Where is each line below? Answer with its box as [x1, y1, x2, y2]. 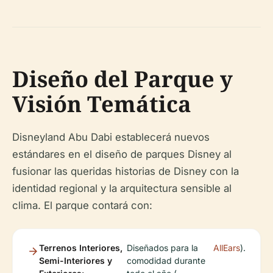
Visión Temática [12, 89, 191, 119]
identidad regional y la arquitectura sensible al [12, 182, 232, 195]
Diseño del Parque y [12, 64, 233, 94]
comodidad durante [126, 255, 205, 266]
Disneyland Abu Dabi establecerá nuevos [12, 131, 210, 144]
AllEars [213, 243, 240, 253]
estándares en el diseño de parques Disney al [12, 148, 232, 161]
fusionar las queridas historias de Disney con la [12, 165, 239, 178]
